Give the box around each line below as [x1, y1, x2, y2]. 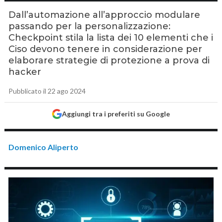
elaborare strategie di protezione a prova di [8, 55, 210, 66]
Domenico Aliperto [8, 142, 79, 152]
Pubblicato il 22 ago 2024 [8, 87, 86, 95]
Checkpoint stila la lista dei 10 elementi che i [8, 32, 214, 43]
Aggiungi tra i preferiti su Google [61, 110, 170, 118]
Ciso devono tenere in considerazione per [8, 44, 203, 55]
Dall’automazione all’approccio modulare [8, 9, 201, 20]
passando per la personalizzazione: [8, 21, 171, 32]
